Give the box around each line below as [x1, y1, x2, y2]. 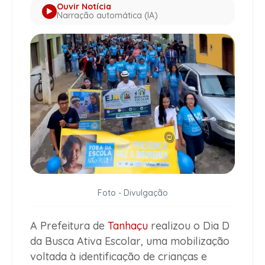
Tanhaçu [108, 218, 148, 232]
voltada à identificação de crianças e [30, 249, 207, 263]
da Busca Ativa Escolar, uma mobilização [30, 234, 230, 248]
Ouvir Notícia [57, 1, 111, 12]
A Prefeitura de [30, 218, 108, 232]
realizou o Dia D [148, 218, 230, 232]
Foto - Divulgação [97, 187, 168, 198]
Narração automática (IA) [57, 10, 158, 21]
